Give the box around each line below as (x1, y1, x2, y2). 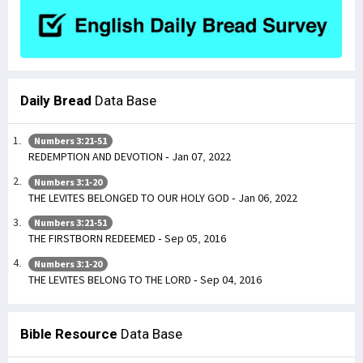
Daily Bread (20, 92, 92, 109)
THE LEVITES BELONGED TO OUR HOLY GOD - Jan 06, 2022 (28, 190, 297, 205)
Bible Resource (20, 325, 117, 342)
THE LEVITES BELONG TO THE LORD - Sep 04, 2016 (28, 271, 262, 287)
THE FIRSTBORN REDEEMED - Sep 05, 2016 (28, 231, 226, 246)
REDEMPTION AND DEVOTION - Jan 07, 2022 (28, 149, 231, 164)
